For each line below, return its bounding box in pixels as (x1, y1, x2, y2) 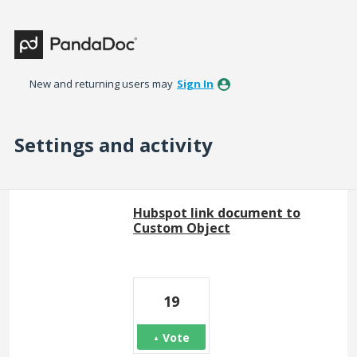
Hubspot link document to (133, 204, 300, 222)
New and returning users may (29, 76, 175, 91)
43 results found (9, 190, 107, 207)
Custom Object (133, 219, 230, 237)
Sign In (177, 76, 214, 91)
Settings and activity (14, 131, 213, 158)
